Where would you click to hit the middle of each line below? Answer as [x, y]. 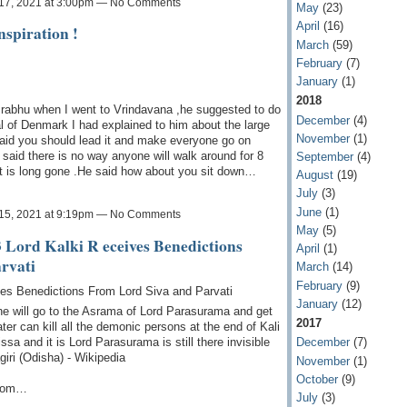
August [314, 175]
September [324, 157]
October [317, 379]
